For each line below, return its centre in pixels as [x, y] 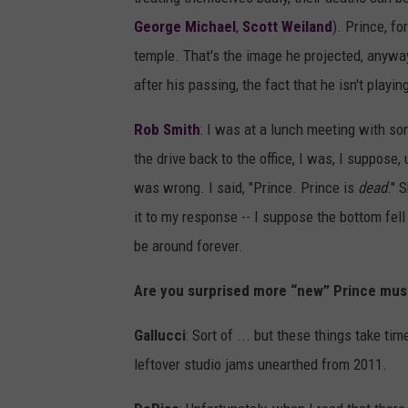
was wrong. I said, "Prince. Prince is [246, 188]
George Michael [185, 27]
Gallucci [160, 336]
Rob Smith [167, 130]
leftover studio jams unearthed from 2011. [260, 365]
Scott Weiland [287, 27]
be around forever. [189, 246]
